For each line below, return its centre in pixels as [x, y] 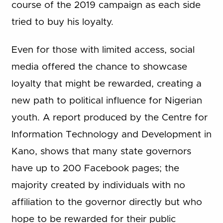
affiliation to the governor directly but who [107, 203]
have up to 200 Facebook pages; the [95, 169]
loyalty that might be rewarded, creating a [106, 84]
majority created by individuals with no [98, 186]
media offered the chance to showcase [99, 67]
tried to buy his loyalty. [62, 22]
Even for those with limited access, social [103, 50]
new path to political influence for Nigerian [107, 101]
